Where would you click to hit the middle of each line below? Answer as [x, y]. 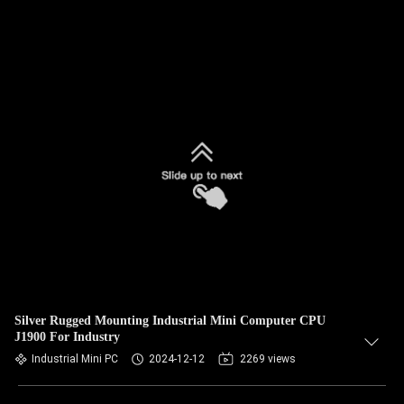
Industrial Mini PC [75, 359]
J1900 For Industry [67, 337]
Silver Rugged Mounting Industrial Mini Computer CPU [170, 321]
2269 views [268, 359]
